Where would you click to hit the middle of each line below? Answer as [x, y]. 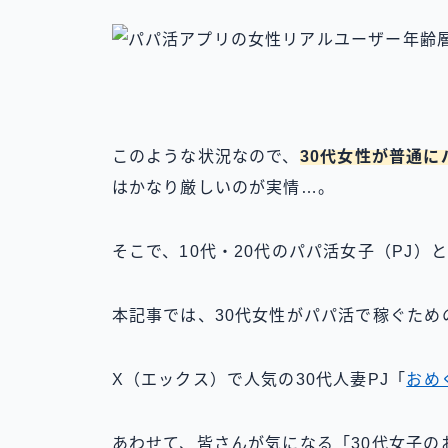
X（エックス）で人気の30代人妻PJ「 [259, 380]
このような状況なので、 [205, 157]
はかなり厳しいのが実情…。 [223, 188]
